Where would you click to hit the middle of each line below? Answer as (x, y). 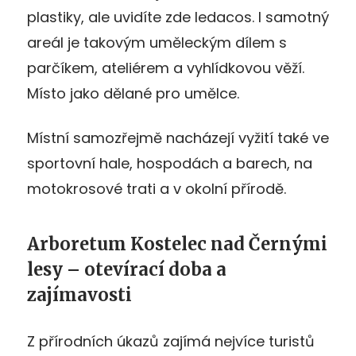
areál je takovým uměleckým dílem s (157, 42)
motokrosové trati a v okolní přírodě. (157, 188)
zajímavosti (79, 294)
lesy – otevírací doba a (127, 269)
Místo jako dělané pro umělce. (133, 93)
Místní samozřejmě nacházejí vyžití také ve (178, 137)
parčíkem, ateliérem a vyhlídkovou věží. (166, 68)
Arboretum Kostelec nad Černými (177, 244)
